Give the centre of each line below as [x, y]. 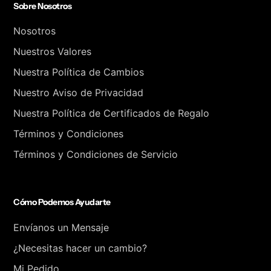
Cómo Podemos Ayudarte [62, 202]
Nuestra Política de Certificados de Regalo [111, 113]
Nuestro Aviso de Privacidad [78, 93]
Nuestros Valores [52, 52]
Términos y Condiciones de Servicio [96, 155]
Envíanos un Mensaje [61, 227]
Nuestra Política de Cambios [79, 72]
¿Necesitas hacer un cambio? [80, 248]
